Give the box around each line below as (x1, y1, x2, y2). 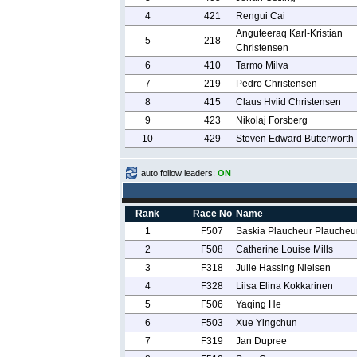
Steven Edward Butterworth (235, 133, 354, 144)
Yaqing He (235, 299, 281, 310)
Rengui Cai (235, 10, 285, 22)
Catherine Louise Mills (235, 244, 333, 255)
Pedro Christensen (235, 78, 317, 89)
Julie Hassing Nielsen (235, 262, 331, 273)
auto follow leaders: (141, 168, 218, 178)
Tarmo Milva (235, 60, 288, 71)
